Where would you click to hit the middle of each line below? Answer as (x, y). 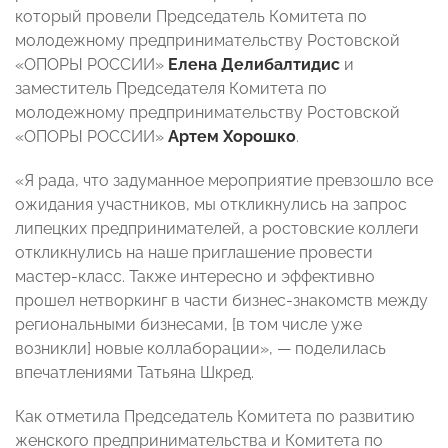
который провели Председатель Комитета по (191, 17)
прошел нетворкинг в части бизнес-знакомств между (221, 301)
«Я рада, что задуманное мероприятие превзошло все (224, 181)
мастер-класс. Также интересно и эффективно (195, 277)
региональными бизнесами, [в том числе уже (188, 325)
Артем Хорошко (232, 137)
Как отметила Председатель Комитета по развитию (214, 417)
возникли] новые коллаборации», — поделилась (200, 349)
